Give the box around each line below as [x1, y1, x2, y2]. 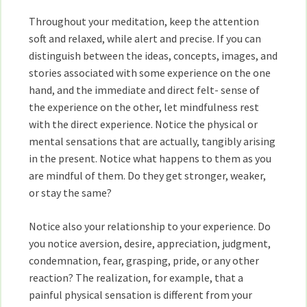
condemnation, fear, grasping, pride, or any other [29, 254, 260, 267]
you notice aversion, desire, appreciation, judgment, [29, 236, 271, 250]
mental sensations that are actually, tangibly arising [29, 134, 276, 148]
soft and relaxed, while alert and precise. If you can [29, 32, 262, 45]
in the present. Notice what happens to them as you [29, 151, 272, 165]
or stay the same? [29, 186, 112, 199]
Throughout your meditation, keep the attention [29, 14, 260, 28]
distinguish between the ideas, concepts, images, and [29, 49, 278, 62]
